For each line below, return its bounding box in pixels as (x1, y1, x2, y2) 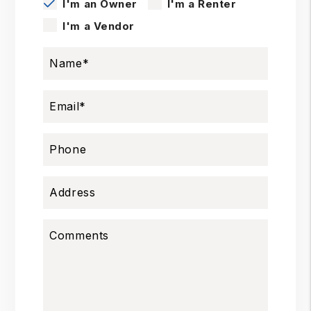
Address (49, 185, 96, 200)
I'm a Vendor (62, 19, 135, 33)
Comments (49, 228, 109, 243)
